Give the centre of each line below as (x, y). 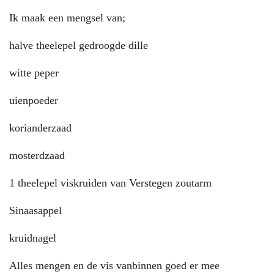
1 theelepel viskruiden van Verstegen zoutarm (110, 183)
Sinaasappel (35, 211)
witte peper (34, 73)
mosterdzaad (39, 156)
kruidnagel (33, 238)
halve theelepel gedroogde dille (80, 46)
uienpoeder (35, 101)
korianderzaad (40, 128)
